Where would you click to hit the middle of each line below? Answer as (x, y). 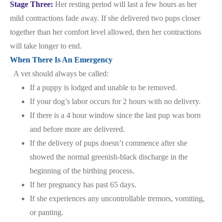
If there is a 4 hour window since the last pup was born (115, 115)
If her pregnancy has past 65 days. (83, 185)
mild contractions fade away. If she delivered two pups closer (105, 18)
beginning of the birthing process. (82, 171)
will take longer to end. (46, 46)
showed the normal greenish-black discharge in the (109, 157)
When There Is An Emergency (61, 60)
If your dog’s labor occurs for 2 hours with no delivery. (115, 101)
